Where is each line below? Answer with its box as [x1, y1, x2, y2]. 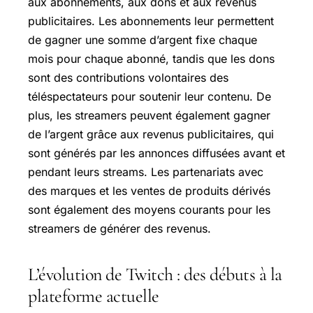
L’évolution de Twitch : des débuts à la [28, 263, 282, 285]
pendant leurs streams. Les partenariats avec [28, 164, 263, 179]
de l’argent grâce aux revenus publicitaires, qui [28, 126, 274, 141]
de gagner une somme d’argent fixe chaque [28, 32, 257, 47]
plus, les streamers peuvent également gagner [28, 108, 270, 122]
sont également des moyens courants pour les [28, 202, 270, 217]
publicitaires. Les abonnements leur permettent [28, 13, 274, 28]
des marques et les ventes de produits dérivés [28, 183, 270, 198]
